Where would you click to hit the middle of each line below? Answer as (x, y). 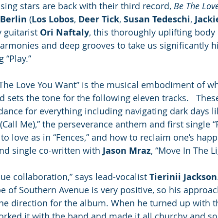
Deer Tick (99, 19)
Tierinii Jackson (183, 177)
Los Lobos (53, 19)
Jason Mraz (127, 151)
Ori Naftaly (64, 32)
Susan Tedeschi (157, 19)
